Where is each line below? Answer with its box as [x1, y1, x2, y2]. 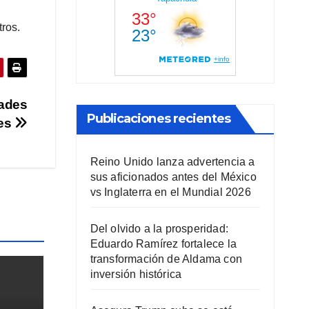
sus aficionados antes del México [90, 171, 257, 183]
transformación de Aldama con [90, 253, 243, 266]
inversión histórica [90, 268, 182, 281]
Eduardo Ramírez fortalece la [90, 238, 237, 250]
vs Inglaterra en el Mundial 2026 [90, 186, 251, 199]
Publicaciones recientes [86, 111, 230, 127]
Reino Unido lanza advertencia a [90, 156, 255, 168]
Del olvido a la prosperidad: [90, 223, 229, 235]
